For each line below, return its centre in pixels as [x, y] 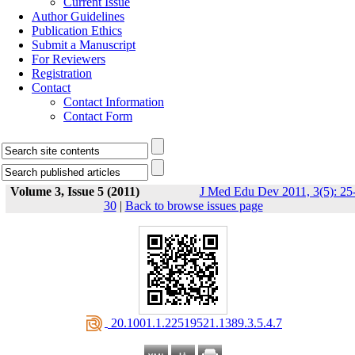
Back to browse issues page [194, 206]
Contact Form [98, 116]
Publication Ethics [77, 31]
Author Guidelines [78, 16]
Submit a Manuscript [84, 45]
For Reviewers [69, 59]
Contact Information [114, 102]
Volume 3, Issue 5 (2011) [74, 191]
